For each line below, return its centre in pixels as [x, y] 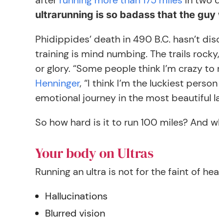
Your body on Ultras [94, 153]
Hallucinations [76, 196]
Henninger [57, 83]
